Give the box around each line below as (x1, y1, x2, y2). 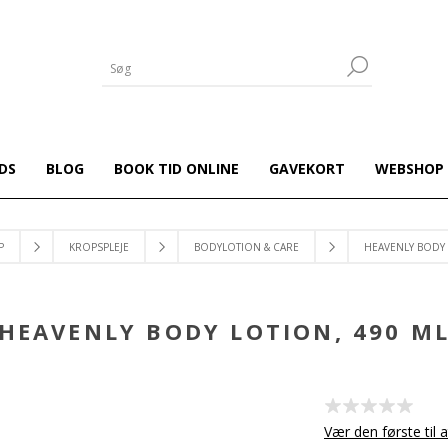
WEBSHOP (374, 159, 444, 178)
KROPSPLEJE (68, 240, 129, 254)
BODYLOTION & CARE (193, 240, 299, 254)
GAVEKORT (268, 159, 345, 178)
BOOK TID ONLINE (113, 159, 239, 178)
